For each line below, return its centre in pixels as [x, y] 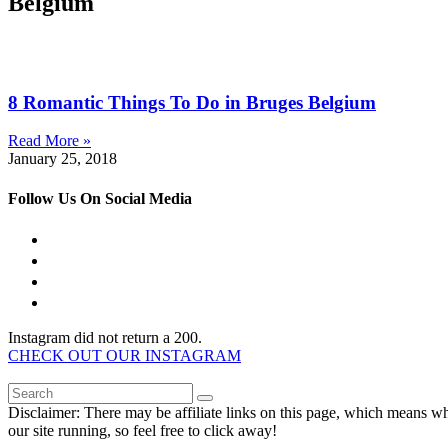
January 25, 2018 [62, 159]
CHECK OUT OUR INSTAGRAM [124, 355]
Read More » [49, 141]
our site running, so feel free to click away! [142, 430]
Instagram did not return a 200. [105, 337]
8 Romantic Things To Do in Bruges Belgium [192, 102]
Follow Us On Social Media [100, 198]
